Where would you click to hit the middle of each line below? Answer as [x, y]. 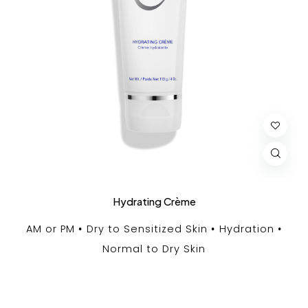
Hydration [247, 229]
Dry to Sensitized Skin [147, 229]
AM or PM [51, 229]
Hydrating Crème [154, 201]
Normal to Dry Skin [154, 249]
